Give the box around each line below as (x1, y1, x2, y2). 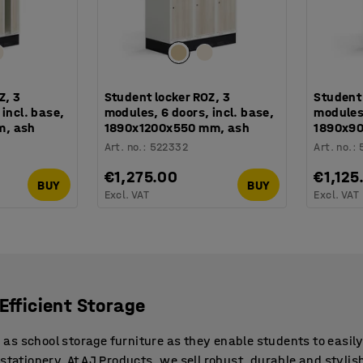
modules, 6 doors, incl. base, (104, 105, 275, 121)
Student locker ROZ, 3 (104, 89, 231, 105)
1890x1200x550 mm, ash (104, 120, 250, 136)
